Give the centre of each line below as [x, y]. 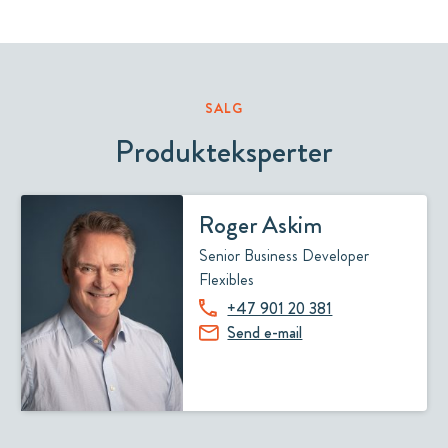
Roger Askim [261, 225]
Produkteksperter [224, 151]
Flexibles [227, 279]
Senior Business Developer [284, 255]
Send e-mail [265, 332]
